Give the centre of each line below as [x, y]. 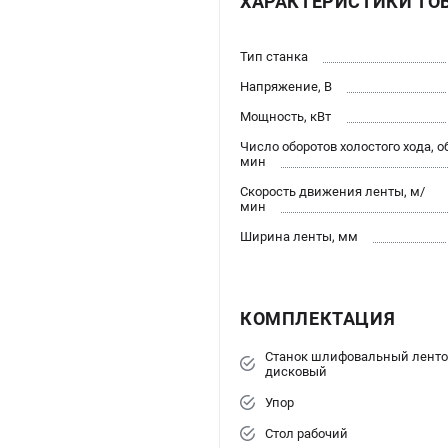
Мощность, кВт [285, 116]
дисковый [296, 371]
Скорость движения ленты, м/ [332, 191]
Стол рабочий [306, 433]
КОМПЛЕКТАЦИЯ [318, 318]
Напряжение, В [286, 86]
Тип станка [274, 56]
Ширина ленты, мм [299, 236]
